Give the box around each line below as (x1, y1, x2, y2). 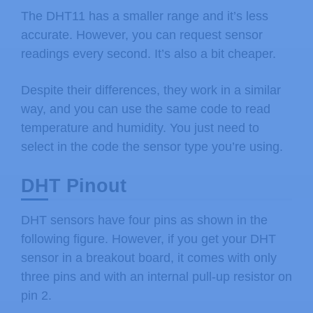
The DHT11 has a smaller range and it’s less (21, 8, 268, 23)
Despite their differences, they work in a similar (21, 83, 281, 98)
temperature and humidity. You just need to (21, 121, 259, 136)
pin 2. (21, 289, 52, 303)
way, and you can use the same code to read (21, 102, 270, 117)
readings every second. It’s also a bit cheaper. (21, 46, 276, 61)
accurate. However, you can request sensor (21, 27, 263, 42)
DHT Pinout (21, 175, 126, 197)
